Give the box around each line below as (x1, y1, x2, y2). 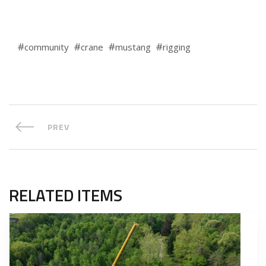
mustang (115, 41, 151, 53)
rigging (163, 41, 191, 53)
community (24, 41, 69, 53)
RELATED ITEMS (9, 182, 122, 208)
